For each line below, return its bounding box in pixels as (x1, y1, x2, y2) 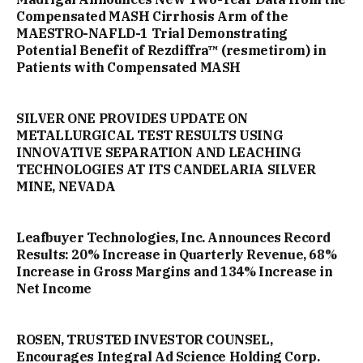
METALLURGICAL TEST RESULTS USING (16, 126, 284, 143)
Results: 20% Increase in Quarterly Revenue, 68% (16, 246, 337, 263)
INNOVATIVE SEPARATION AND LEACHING (16, 143, 301, 160)
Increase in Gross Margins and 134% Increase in (16, 263, 333, 280)
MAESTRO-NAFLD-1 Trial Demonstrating (16, 24, 288, 41)
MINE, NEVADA (16, 177, 116, 194)
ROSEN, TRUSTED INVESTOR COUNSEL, (16, 331, 273, 348)
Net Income (16, 280, 92, 297)
